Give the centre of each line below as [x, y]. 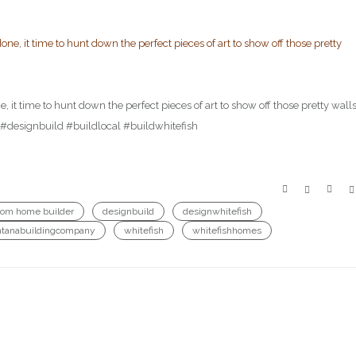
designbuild [128, 211]
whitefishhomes [227, 230]
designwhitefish [217, 211]
